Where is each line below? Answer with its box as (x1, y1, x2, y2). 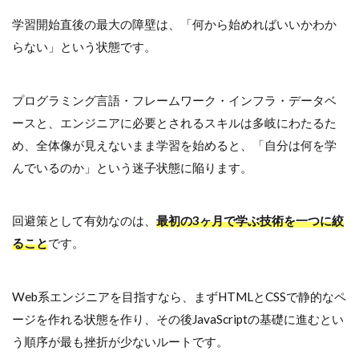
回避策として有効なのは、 (12, 213, 156, 228)
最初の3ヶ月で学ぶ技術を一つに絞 (156, 213, 344, 228)
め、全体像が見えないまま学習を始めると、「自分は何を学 (12, 137, 337, 152)
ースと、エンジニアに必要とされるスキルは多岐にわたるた (12, 115, 337, 130)
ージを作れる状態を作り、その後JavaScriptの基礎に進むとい (12, 311, 344, 326)
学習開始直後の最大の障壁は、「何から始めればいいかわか (12, 17, 337, 32)
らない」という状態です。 (12, 39, 156, 54)
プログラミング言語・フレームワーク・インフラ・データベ (12, 92, 337, 107)
